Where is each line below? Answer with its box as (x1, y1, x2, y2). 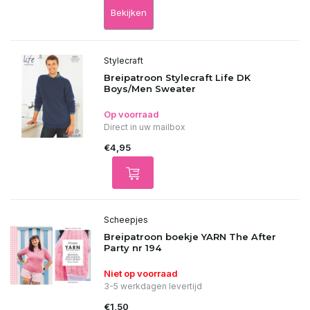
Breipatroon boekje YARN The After (104, 231, 276, 242)
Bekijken (111, 7, 147, 18)
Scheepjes (104, 215, 148, 225)
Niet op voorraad (104, 268, 178, 279)
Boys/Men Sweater (104, 83, 196, 94)
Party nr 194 (104, 242, 161, 253)
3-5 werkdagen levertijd (104, 281, 202, 291)
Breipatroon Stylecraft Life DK (104, 72, 250, 83)
